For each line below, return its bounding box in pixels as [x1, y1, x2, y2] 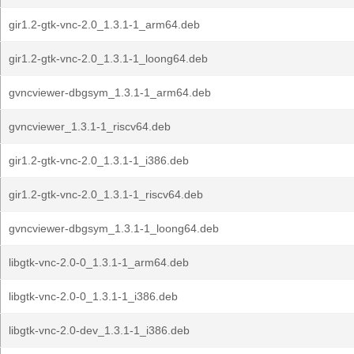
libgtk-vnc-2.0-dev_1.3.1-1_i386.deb [9, 324, 190, 337]
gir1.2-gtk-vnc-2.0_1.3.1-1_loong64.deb [9, 52, 208, 65]
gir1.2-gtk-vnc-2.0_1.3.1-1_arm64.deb [9, 18, 200, 31]
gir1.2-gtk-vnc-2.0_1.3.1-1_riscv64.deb [9, 188, 203, 201]
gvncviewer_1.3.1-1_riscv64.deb [9, 120, 171, 133]
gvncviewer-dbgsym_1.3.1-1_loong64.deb [9, 222, 219, 235]
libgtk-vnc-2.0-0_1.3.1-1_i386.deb [9, 290, 178, 303]
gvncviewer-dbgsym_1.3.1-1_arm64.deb [9, 86, 211, 99]
